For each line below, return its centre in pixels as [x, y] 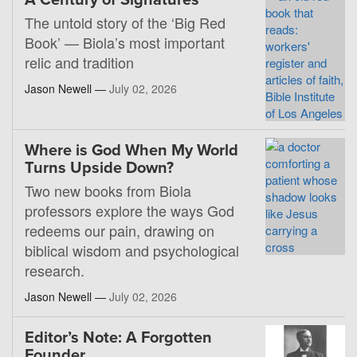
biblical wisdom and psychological [132, 251]
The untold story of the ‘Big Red [125, 23]
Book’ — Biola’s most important [125, 43]
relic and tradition [79, 63]
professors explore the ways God [129, 211]
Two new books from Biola [108, 191]
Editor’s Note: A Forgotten [118, 338]
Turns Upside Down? [99, 169]
